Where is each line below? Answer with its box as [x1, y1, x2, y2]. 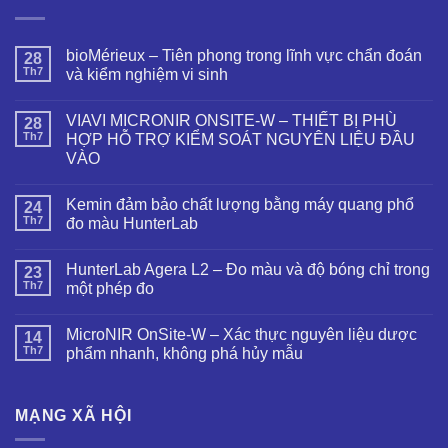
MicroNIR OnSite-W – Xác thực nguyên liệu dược [66, 325, 417, 343]
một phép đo [66, 279, 154, 297]
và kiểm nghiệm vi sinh [66, 65, 228, 83]
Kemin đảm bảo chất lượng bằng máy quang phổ [66, 195, 414, 213]
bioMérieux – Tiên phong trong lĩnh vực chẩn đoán [66, 46, 422, 64]
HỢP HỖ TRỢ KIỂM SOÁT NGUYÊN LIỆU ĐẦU [66, 130, 415, 148]
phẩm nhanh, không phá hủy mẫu [66, 344, 303, 362]
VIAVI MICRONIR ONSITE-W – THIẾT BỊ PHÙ [66, 111, 397, 129]
